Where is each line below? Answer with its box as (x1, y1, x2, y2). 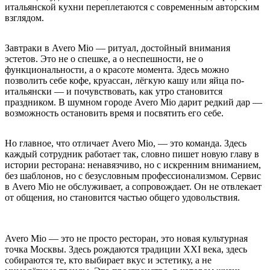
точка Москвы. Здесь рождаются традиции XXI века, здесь (5, 243, 247, 254)
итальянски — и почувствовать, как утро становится (5, 86, 222, 96)
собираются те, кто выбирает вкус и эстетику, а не (5, 254, 212, 265)
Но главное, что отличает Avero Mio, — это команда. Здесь (5, 137, 246, 148)
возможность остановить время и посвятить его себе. (5, 107, 224, 118)
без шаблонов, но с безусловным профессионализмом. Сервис (5, 170, 261, 181)
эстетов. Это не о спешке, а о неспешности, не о (5, 53, 203, 64)
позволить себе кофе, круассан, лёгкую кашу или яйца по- (5, 75, 244, 86)
